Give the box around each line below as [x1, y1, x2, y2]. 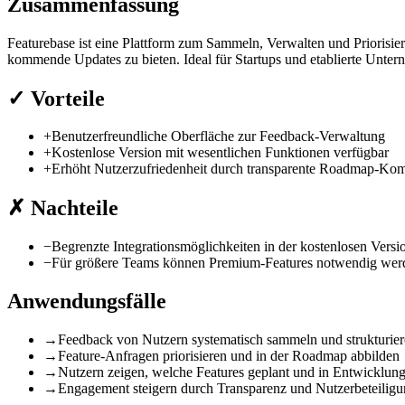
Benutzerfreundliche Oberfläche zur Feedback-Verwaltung [52, 128, 385, 145]
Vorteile [25, 86, 105, 110]
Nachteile [25, 196, 118, 221]
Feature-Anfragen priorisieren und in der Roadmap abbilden [58, 348, 400, 364]
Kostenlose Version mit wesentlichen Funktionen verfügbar [52, 145, 389, 161]
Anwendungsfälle [7, 289, 166, 314]
